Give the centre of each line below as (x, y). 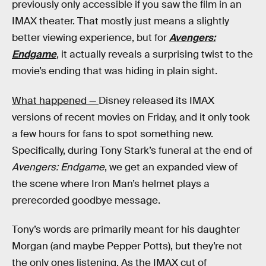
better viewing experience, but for (91, 38)
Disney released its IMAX (156, 100)
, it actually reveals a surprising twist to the (155, 54)
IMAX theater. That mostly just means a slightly (121, 21)
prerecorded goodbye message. (86, 200)
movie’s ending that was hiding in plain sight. (115, 71)
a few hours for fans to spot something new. (113, 134)
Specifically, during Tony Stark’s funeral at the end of (132, 150)
